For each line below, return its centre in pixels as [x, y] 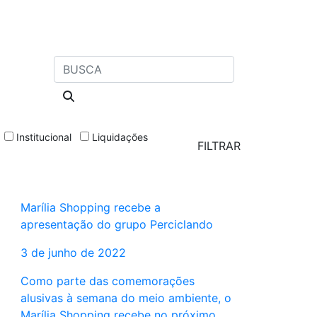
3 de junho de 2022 [73, 253]
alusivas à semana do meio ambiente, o [126, 298]
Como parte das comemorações [107, 281]
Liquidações [120, 137]
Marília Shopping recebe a [90, 208]
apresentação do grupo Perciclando [116, 225]
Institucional [44, 137]
